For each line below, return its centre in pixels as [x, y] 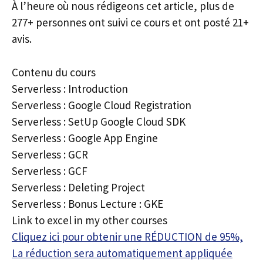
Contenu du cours [54, 72]
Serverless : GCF [50, 171]
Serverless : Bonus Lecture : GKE [87, 203]
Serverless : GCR [50, 154]
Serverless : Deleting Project [78, 187]
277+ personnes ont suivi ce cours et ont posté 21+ [130, 22]
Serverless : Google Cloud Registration [102, 105]
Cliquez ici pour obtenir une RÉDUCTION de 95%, [127, 236]
